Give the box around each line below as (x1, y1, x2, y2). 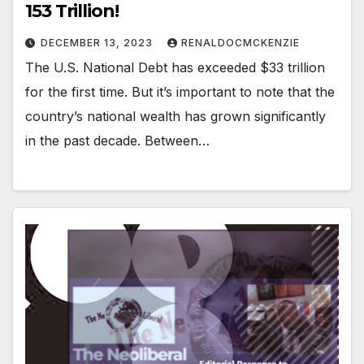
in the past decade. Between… (25, 132, 210, 149)
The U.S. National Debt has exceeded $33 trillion (25, 59, 325, 76)
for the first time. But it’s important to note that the (25, 84, 335, 101)
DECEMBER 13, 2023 (41, 37, 156, 50)
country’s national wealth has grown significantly (25, 108, 326, 125)
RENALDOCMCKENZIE (181, 37, 300, 50)
